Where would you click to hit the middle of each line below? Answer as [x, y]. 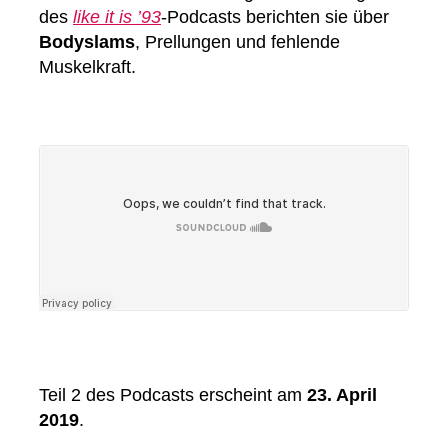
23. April [342, 395]
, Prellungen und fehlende [237, 42]
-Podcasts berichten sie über [275, 17]
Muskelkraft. [87, 67]
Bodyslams [87, 42]
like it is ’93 [117, 17]
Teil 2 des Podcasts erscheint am [173, 395]
